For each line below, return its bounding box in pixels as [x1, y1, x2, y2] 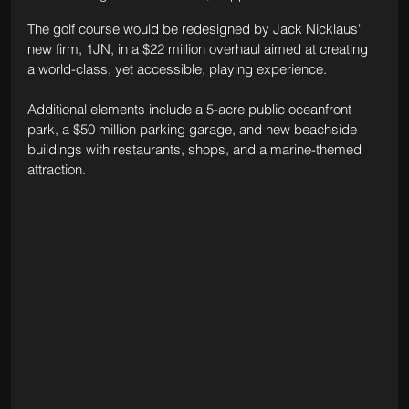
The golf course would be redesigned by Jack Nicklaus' [26, 20, 364, 38]
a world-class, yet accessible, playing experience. [26, 60, 327, 79]
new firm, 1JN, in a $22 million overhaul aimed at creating [26, 40, 372, 58]
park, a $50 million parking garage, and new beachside [26, 121, 361, 139]
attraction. [26, 161, 89, 179]
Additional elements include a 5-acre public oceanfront [26, 100, 355, 119]
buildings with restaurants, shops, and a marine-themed [26, 141, 365, 159]
